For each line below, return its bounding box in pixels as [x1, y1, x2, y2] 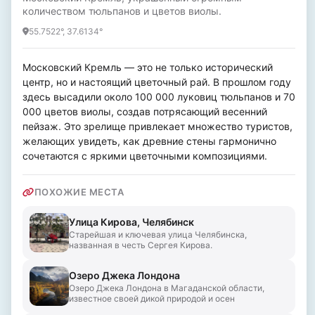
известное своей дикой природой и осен [69, 292, 235, 304]
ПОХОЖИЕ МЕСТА [34, 186, 124, 198]
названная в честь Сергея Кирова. [69, 239, 212, 250]
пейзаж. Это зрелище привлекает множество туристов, [22, 120, 292, 132]
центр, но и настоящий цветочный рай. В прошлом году [22, 76, 291, 88]
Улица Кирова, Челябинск [69, 215, 194, 228]
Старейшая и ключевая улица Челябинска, [69, 229, 247, 240]
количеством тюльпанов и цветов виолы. [22, 5, 221, 17]
